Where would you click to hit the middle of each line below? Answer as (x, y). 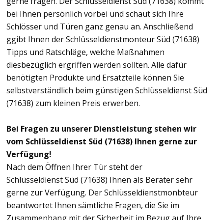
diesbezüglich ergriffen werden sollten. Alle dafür (96, 65)
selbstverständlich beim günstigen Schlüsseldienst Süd (107, 90)
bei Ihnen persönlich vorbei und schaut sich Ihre (95, 14)
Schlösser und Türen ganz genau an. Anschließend (100, 26)
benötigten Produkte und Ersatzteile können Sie (95, 77)
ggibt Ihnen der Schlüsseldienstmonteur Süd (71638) (103, 39)
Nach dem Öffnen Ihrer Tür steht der (74, 167)
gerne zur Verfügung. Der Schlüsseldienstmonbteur (102, 192)
